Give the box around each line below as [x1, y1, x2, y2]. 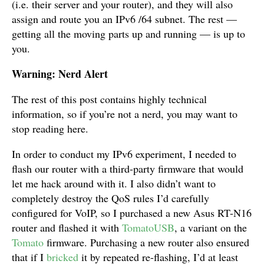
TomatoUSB [122, 220, 174, 235]
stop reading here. [12, 121, 88, 136]
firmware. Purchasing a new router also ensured [44, 235, 249, 249]
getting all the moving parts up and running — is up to [12, 27, 245, 41]
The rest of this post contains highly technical [12, 92, 207, 106]
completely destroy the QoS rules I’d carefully [12, 191, 209, 205]
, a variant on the [174, 220, 247, 235]
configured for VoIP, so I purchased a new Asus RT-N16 [12, 206, 252, 220]
